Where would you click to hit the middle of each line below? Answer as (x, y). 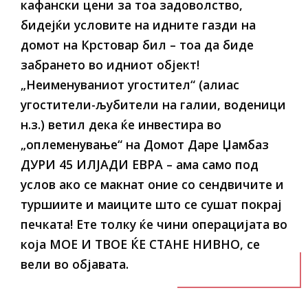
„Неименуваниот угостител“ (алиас (130, 85)
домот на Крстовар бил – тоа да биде (137, 45)
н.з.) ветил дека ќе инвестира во (121, 124)
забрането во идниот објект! (110, 65)
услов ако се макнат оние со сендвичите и (152, 184)
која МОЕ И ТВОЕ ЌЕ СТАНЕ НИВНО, (132, 244)
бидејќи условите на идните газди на (138, 25)
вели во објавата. (75, 264)
